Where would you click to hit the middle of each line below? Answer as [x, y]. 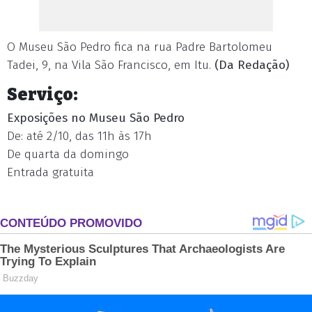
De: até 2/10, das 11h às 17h [79, 136]
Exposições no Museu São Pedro [96, 118]
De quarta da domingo [68, 154]
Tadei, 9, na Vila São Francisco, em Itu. [111, 65]
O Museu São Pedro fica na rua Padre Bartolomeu [140, 47]
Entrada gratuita [50, 172]
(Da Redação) [252, 65]
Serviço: [42, 94]
